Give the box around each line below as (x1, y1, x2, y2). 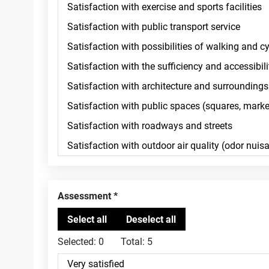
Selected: (58, 236, 96, 247)
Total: (121, 236, 145, 247)
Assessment (64, 190, 111, 202)
